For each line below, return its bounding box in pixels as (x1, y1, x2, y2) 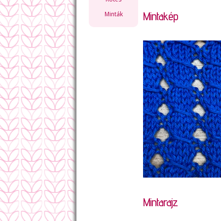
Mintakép (143, 9, 178, 23)
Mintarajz (143, 195, 178, 209)
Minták (104, 10, 123, 18)
